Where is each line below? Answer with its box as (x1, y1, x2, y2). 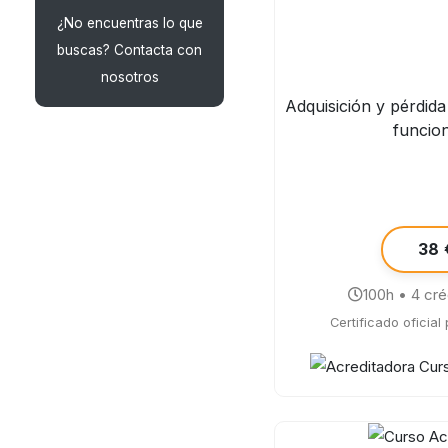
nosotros (100, 69, 159, 85)
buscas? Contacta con (57, 42, 202, 58)
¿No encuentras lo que (56, 15, 203, 31)
